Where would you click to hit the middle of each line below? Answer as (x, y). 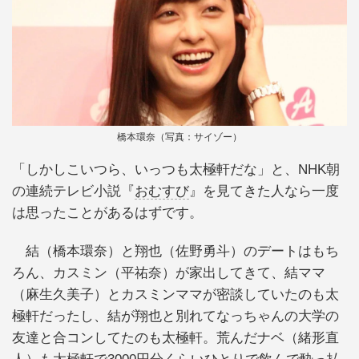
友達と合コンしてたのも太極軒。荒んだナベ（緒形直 (175, 337)
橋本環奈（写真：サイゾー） (179, 137)
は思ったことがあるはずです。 (107, 213)
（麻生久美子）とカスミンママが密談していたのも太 (175, 294)
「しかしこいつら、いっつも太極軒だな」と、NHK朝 (176, 170)
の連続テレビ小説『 (73, 192)
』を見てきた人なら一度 (264, 192)
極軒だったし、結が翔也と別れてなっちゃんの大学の (175, 316)
